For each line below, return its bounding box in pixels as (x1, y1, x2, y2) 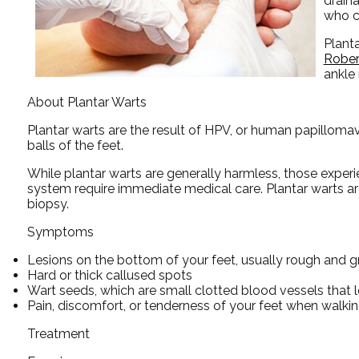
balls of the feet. (26, 137, 123, 153)
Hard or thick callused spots (26, 267, 192, 283)
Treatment (26, 325, 90, 341)
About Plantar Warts (26, 94, 147, 110)
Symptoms (26, 224, 94, 240)
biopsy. (26, 196, 69, 212)
